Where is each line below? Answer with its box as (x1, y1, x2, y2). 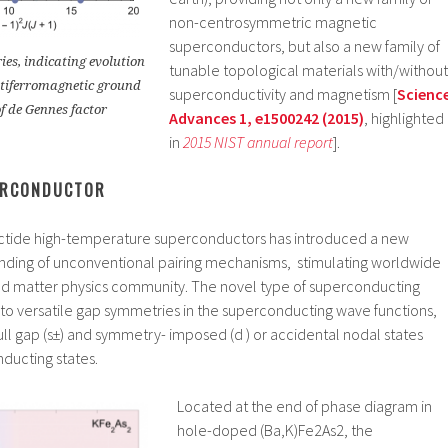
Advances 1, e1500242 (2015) (169, 108, 364, 129)
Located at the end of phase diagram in (177, 396, 432, 417)
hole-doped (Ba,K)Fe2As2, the (177, 420, 373, 441)
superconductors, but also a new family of (169, 36, 440, 57)
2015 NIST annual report (183, 132, 333, 153)
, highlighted (364, 108, 444, 129)
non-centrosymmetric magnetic (169, 12, 377, 33)
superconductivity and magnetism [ (169, 84, 397, 105)
